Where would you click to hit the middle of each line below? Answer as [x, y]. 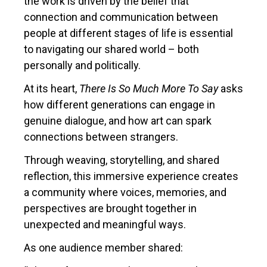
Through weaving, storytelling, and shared [122, 160]
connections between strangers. [101, 136]
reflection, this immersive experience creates [131, 176]
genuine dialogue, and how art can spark [118, 120]
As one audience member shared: [103, 247]
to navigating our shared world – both [111, 49]
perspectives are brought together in [110, 208]
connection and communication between [121, 17]
